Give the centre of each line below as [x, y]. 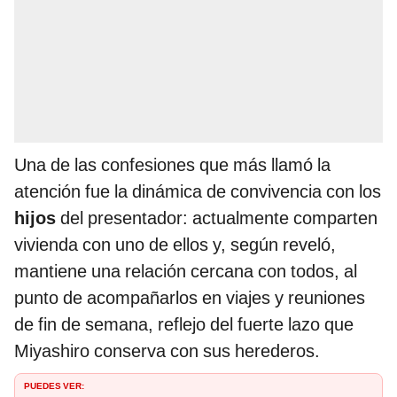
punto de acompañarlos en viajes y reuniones [190, 298]
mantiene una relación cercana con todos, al [186, 272]
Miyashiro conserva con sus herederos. [167, 351]
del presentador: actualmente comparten [219, 218]
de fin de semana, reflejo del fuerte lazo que [184, 325]
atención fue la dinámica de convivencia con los [198, 192]
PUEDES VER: [54, 385]
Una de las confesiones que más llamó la [172, 165]
